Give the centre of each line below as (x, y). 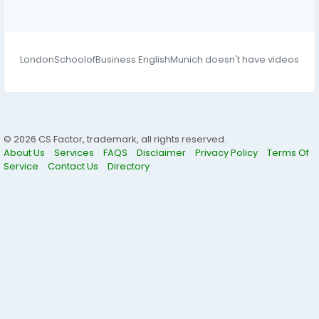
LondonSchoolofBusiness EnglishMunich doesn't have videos (159, 59)
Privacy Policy (228, 153)
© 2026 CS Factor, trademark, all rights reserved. (115, 139)
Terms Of (288, 153)
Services (75, 153)
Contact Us (74, 166)
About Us (25, 153)
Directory (129, 166)
